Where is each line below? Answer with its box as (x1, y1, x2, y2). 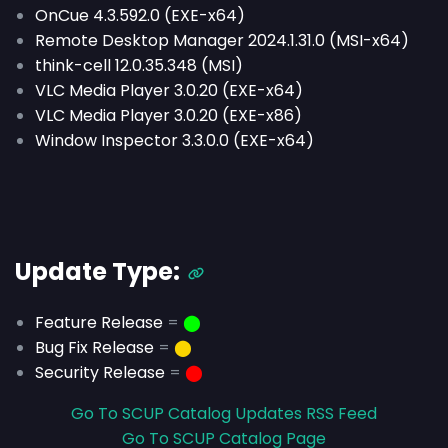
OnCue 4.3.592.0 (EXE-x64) (35, 4, 245, 27)
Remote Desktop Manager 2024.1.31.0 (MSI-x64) (35, 29, 409, 52)
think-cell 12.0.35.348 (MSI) (35, 54, 243, 77)
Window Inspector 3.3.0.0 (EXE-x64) (35, 129, 314, 152)
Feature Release (35, 311, 163, 334)
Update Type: (15, 255, 180, 288)
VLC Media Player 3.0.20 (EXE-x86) (35, 104, 302, 127)
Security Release (35, 361, 165, 384)
